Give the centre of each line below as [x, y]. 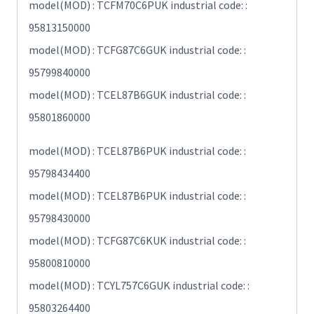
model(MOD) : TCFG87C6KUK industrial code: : [137, 241]
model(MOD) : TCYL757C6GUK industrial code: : [139, 286]
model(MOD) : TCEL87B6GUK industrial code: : [137, 95]
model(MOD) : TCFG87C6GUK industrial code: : [137, 50]
